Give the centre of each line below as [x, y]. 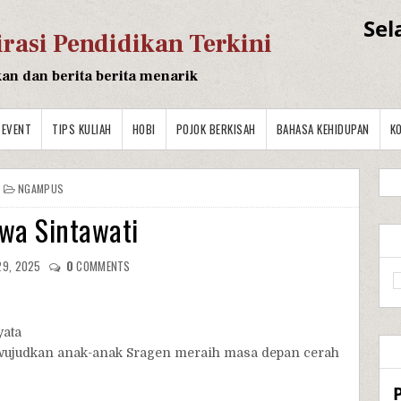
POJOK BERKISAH [216, 129]
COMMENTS [102, 266]
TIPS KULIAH [82, 129]
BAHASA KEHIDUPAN [323, 129]
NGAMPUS [41, 188]
